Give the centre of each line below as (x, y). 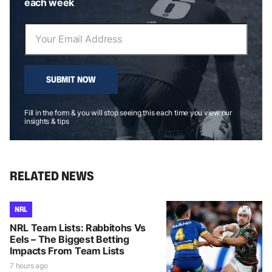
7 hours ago (29, 265)
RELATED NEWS (52, 175)
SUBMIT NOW (71, 79)
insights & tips (47, 121)
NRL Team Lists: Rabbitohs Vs (78, 227)
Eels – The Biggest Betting (70, 239)
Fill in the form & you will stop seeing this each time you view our (128, 112)
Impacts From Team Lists (67, 250)
